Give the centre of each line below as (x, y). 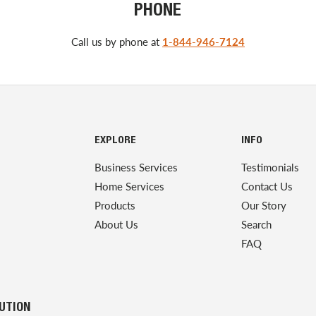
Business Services (136, 168)
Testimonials (270, 168)
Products (115, 206)
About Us (116, 225)
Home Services (129, 187)
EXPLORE (115, 141)
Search (256, 225)
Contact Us (267, 187)
